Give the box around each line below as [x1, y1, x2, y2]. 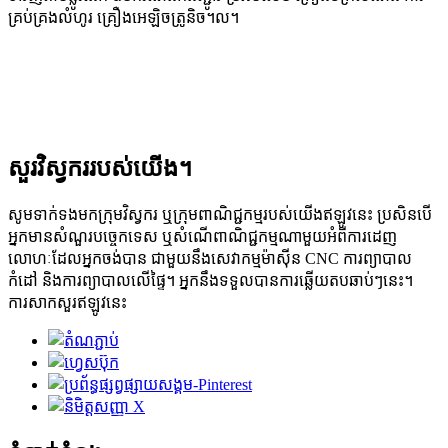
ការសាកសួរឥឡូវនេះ [8, 293, 127, 311]
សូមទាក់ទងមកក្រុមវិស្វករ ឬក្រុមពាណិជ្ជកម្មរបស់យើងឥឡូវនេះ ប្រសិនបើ [8, 205, 432, 223]
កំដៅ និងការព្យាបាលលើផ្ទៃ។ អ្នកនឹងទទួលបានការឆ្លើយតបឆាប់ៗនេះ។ [8, 271, 413, 289]
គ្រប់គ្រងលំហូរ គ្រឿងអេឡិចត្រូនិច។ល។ [8, 8, 239, 26]
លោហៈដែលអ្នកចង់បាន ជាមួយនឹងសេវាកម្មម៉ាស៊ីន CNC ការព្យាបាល [8, 249, 412, 267]
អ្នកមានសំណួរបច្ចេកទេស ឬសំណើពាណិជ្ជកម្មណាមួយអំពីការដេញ [8, 227, 397, 245]
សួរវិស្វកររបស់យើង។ [8, 154, 192, 181]
